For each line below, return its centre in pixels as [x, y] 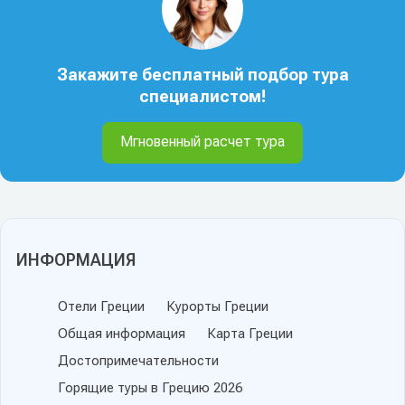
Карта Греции [250, 333]
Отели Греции [101, 306]
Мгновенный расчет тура [202, 141]
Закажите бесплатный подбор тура [202, 74]
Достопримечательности [138, 360]
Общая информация [122, 333]
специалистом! [202, 96]
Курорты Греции [217, 306]
